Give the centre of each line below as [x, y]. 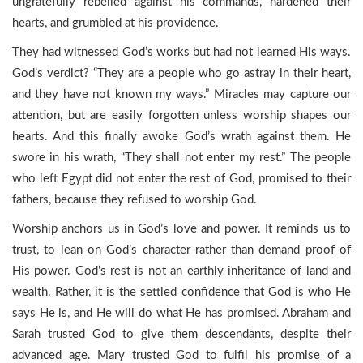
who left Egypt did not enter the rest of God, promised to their [181, 179]
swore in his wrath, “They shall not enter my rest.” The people [181, 158]
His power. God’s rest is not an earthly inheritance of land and [181, 271]
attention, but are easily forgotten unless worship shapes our [181, 115]
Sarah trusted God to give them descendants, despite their [181, 334]
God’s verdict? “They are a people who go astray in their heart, [181, 73]
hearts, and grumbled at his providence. [115, 23]
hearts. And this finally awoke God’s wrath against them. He [181, 137]
